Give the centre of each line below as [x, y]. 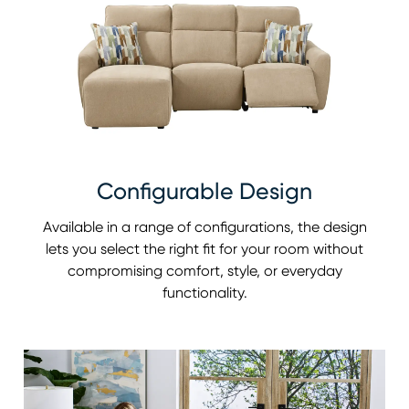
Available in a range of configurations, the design [204, 227]
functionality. [204, 293]
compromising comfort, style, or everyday [204, 271]
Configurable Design [204, 192]
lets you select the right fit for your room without [204, 249]
